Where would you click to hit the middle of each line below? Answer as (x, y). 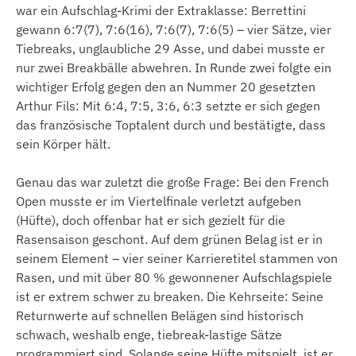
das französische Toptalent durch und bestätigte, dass (171, 125)
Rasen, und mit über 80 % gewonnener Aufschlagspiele (174, 278)
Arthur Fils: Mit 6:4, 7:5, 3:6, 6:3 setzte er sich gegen (168, 106)
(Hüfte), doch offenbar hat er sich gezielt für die (151, 221)
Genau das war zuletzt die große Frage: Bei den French (172, 182)
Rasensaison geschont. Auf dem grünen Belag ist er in (169, 240)
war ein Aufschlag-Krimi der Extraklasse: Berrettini (161, 11)
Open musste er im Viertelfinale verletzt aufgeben (159, 201)
